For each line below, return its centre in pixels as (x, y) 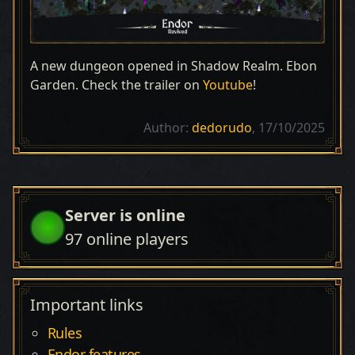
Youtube (228, 85)
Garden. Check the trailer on (116, 85)
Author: (168, 128)
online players (136, 239)
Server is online (125, 216)
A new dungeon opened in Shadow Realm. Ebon (174, 66)
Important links (87, 305)
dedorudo (222, 128)
